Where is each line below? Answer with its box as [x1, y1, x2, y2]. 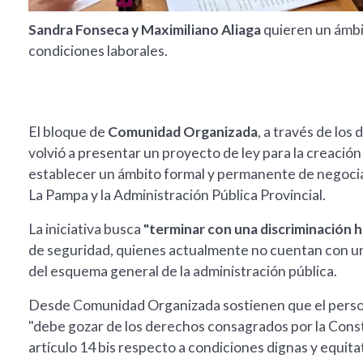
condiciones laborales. [28, 42, 168, 60]
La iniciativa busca [28, 220, 143, 238]
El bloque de [28, 123, 108, 141]
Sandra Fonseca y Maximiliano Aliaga [28, 21, 263, 39]
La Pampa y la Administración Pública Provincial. [28, 186, 326, 204]
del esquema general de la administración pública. [28, 263, 337, 280]
